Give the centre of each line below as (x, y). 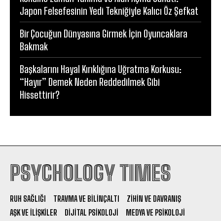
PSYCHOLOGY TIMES (90, 173)
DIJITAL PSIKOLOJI (92, 212)
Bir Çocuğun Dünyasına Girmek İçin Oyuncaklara (104, 33)
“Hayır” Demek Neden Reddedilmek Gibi (90, 82)
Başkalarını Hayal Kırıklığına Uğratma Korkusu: (101, 69)
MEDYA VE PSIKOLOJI (155, 212)
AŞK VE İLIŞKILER (34, 212)
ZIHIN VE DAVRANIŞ (154, 198)
